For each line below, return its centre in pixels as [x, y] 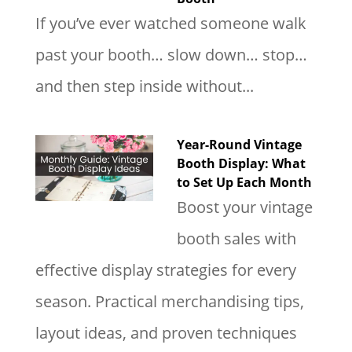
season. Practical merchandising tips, [169, 301]
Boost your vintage [244, 207]
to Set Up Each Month [244, 182]
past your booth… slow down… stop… [171, 54]
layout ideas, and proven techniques [166, 332]
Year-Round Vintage [239, 144]
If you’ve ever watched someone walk [170, 23]
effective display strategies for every [165, 269]
